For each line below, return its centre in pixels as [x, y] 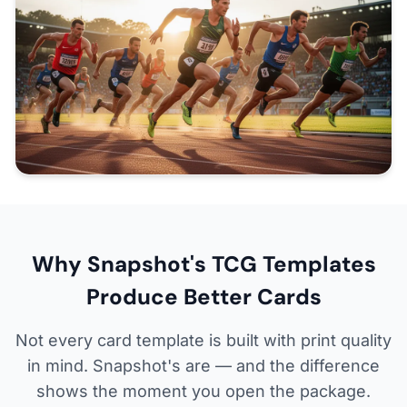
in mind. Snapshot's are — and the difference [203, 365]
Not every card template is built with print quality [203, 340]
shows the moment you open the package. [203, 391]
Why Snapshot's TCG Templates [203, 263]
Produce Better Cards [203, 296]
